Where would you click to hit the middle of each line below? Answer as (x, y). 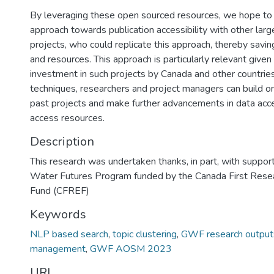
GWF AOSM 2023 (131, 249)
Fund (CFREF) (60, 191)
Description (62, 142)
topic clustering (145, 234)
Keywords (58, 214)
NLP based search (69, 234)
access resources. (67, 118)
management (58, 249)
